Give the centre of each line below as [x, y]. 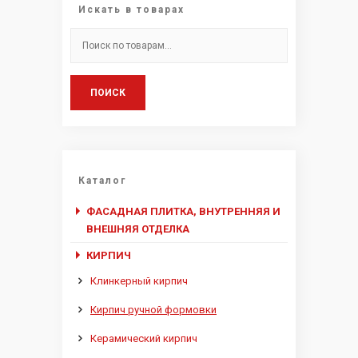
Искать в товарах [131, 10]
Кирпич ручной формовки [153, 310]
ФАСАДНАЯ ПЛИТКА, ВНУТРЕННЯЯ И [183, 212]
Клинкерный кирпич [139, 281]
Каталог [102, 181]
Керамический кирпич [144, 339]
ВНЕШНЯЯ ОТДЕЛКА [138, 229]
